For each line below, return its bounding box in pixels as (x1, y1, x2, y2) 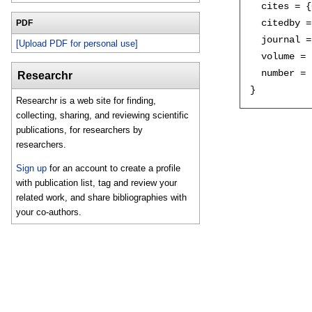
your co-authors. (16, 206, 82, 217)
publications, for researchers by (16, 125, 143, 136)
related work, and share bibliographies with (16, 192, 187, 203)
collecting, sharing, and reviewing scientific (16, 110, 189, 121)
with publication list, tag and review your (16, 177, 178, 188)
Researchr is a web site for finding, (16, 95, 157, 107)
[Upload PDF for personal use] (16, 38, 139, 49)
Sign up (16, 162, 47, 173)
